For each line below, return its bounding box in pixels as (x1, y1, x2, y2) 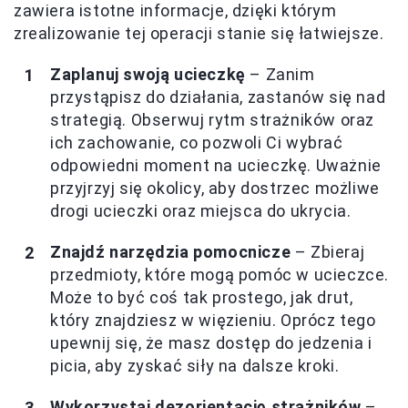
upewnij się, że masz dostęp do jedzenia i (50, 333, 372, 353)
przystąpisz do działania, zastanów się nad (50, 87, 386, 107)
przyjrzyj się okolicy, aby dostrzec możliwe (50, 178, 380, 199)
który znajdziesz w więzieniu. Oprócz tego (50, 311, 376, 331)
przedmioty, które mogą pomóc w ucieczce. (50, 265, 390, 285)
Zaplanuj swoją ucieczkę (50, 65, 246, 85)
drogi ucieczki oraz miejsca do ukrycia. (50, 201, 352, 221)
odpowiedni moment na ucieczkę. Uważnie (50, 156, 382, 176)
